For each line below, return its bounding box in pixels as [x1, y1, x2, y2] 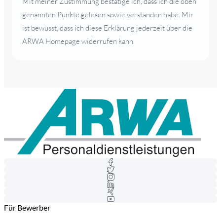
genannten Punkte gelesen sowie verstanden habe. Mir [22, 9, 193, 19]
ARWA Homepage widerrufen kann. [22, 36, 135, 46]
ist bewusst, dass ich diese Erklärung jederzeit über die [22, 23, 192, 33]
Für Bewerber [4, 202, 50, 212]
